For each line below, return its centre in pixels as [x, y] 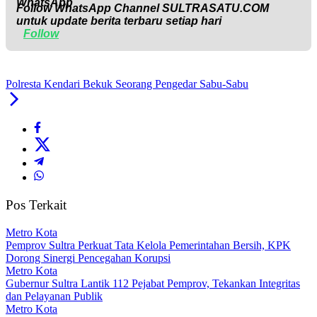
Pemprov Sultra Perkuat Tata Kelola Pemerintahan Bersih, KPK [148, 245]
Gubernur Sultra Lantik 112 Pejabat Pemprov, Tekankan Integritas [153, 283]
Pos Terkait [36, 205]
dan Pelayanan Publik [54, 296]
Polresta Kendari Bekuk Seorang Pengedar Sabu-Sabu [127, 84]
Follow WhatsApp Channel [89, 8]
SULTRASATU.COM [215, 8]
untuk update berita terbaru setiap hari [119, 21]
